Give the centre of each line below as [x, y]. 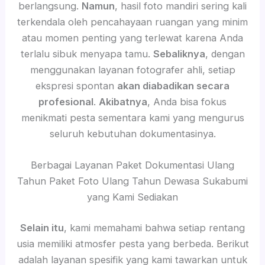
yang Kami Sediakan [132, 197]
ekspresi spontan [76, 85]
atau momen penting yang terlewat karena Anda [132, 38]
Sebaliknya [179, 54]
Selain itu [42, 227]
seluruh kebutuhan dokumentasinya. [132, 133]
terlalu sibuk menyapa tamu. [87, 54]
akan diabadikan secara [173, 85]
